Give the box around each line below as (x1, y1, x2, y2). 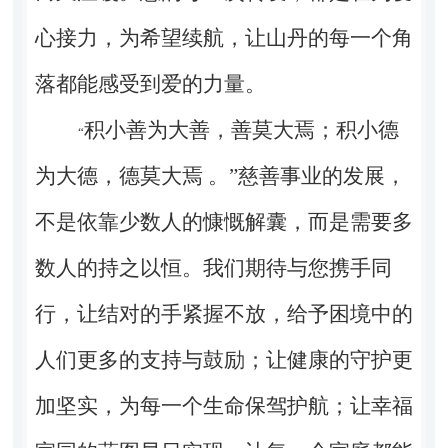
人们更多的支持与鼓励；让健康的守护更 (34, 347, 413, 372)
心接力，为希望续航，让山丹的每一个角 (34, 25, 413, 50)
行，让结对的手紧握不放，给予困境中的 (34, 301, 413, 326)
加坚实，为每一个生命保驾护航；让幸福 (34, 393, 413, 418)
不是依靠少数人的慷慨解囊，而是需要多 (34, 209, 413, 234)
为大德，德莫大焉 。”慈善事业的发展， (34, 163, 406, 188)
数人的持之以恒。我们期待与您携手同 (34, 255, 392, 280)
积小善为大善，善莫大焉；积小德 (83, 117, 399, 142)
